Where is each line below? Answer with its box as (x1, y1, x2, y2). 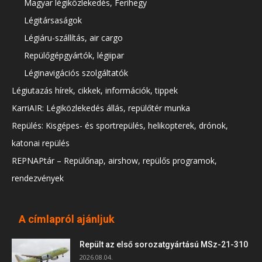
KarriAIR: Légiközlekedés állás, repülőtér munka (12, 102, 190, 113)
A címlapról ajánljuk (19, 212, 115, 225)
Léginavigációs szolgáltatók (24, 67, 128, 78)
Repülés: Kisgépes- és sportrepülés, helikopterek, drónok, (12, 119, 228, 131)
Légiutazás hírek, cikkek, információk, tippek (12, 84, 178, 96)
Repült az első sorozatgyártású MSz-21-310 (80, 239, 248, 249)
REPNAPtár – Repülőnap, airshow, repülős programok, (12, 154, 217, 166)
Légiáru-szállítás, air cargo (24, 32, 123, 43)
